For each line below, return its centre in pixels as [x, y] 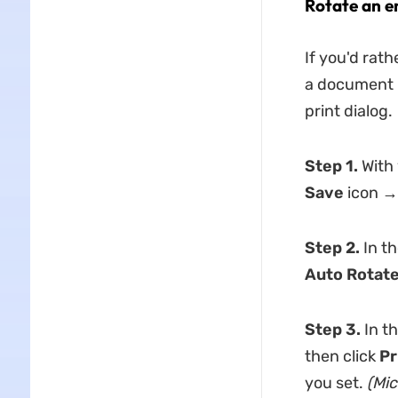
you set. [335, 382]
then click [342, 356]
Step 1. [331, 166]
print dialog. [348, 111]
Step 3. [332, 329]
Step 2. [332, 247]
